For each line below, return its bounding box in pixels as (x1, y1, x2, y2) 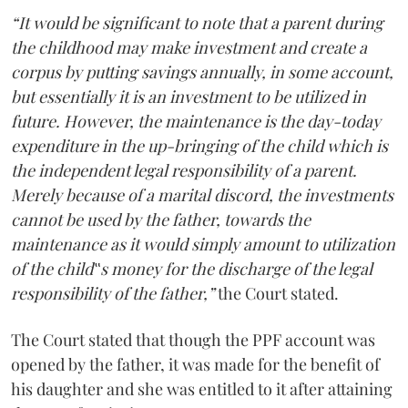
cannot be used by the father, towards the (11, 208, 311, 230)
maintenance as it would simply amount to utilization (11, 232, 395, 255)
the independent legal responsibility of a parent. (11, 158, 357, 181)
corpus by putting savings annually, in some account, (11, 60, 393, 83)
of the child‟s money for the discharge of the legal (11, 257, 372, 280)
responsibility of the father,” (11, 281, 218, 304)
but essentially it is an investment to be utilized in (11, 85, 366, 107)
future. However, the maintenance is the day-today (11, 109, 381, 132)
